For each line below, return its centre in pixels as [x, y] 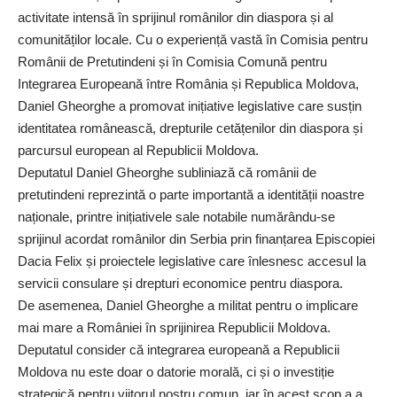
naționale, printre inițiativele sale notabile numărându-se [176, 217]
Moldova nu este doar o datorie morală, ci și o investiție [176, 372]
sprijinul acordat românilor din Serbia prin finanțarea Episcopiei [196, 239]
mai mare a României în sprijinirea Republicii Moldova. [174, 328]
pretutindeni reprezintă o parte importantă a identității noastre [191, 195]
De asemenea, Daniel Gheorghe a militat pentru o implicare [188, 306]
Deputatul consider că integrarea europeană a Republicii [179, 350]
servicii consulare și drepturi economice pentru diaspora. [180, 284]
